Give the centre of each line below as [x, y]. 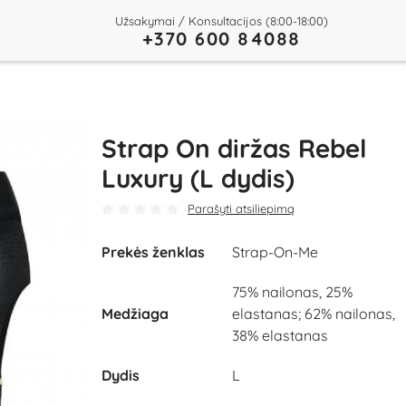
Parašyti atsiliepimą [241, 208]
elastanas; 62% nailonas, [314, 314]
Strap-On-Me [275, 252]
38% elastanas [280, 335]
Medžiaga [135, 314]
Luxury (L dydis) [198, 178]
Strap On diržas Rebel [234, 148]
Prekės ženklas [153, 252]
